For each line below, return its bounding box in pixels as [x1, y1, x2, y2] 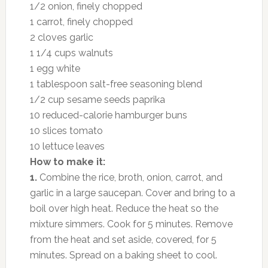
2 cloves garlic [29, 31, 93, 43]
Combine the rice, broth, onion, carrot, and [36, 171, 223, 183]
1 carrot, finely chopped [29, 16, 133, 28]
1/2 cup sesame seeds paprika [29, 93, 165, 105]
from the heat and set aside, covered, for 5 [29, 233, 217, 245]
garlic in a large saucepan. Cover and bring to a [29, 187, 235, 199]
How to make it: [29, 156, 105, 167]
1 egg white [29, 62, 80, 74]
